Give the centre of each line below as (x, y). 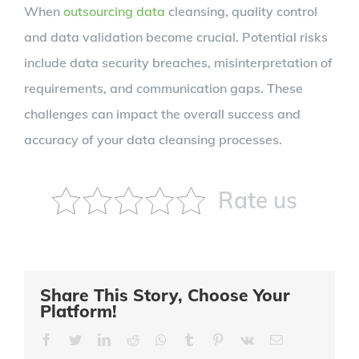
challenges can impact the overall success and (162, 114)
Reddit (155, 339)
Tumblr (213, 339)
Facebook (77, 339)
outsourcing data (114, 12)
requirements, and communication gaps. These (163, 89)
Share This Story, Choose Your (165, 295)
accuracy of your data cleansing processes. (153, 140)
